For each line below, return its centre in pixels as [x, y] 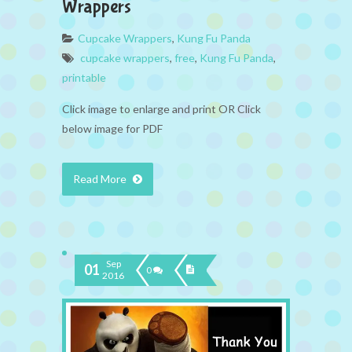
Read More [101, 178]
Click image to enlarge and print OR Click [161, 108]
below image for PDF [112, 128]
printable [84, 77]
